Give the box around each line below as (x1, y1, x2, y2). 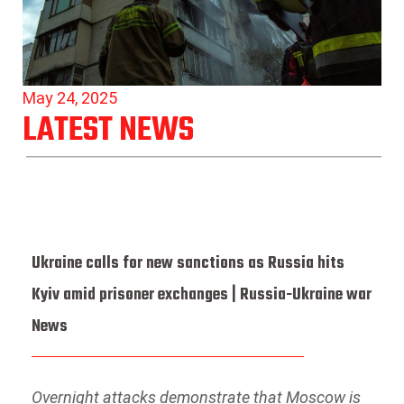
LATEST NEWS (23, 106, 194, 158)
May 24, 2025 (23, 88, 117, 108)
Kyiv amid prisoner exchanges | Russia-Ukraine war (32, 281, 372, 308)
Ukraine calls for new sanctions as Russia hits (32, 250, 344, 277)
